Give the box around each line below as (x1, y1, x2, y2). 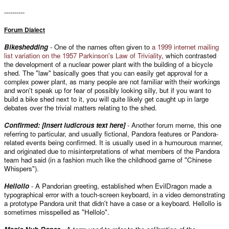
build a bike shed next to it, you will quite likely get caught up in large (4, 94, 209, 104)
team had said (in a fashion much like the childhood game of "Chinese (4, 154, 212, 165)
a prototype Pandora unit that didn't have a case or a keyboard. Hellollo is (4, 198, 222, 208)
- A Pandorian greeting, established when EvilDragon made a (29, 180, 212, 191)
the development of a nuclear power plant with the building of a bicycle (4, 59, 213, 69)
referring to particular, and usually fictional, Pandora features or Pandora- (4, 128, 218, 139)
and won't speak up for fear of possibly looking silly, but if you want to (4, 85, 211, 95)
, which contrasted (162, 50, 216, 60)
